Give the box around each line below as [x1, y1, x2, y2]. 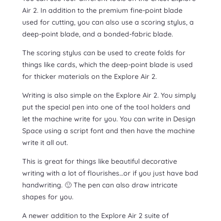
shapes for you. [22, 192, 75, 202]
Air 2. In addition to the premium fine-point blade [22, 6, 183, 15]
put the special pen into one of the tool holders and [22, 103, 190, 112]
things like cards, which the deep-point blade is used [22, 60, 193, 70]
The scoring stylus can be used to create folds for [22, 48, 185, 58]
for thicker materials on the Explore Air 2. [22, 72, 159, 81]
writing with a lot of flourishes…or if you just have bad [22, 169, 198, 178]
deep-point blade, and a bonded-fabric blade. [22, 30, 173, 39]
